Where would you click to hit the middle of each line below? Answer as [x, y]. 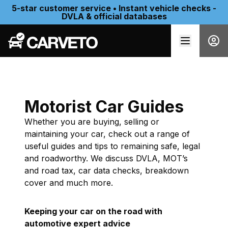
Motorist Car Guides [104, 107]
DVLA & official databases [114, 16]
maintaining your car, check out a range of [107, 134]
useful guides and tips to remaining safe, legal [112, 146]
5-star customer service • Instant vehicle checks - [114, 8]
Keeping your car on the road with [93, 211]
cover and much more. [69, 183]
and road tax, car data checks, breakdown [107, 170]
